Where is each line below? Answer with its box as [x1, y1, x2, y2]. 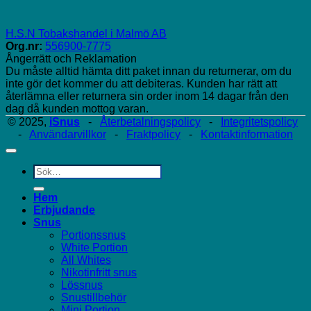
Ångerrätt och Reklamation [6, 52, 137, 65]
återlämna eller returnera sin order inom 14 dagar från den [6, 90, 289, 102]
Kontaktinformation [201, 128, 293, 140]
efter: [33, 176, 57, 188]
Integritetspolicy [221, 115, 298, 128]
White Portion [61, 241, 128, 253]
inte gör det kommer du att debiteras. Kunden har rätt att [6, 77, 277, 90]
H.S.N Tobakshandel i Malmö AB [6, 27, 167, 40]
